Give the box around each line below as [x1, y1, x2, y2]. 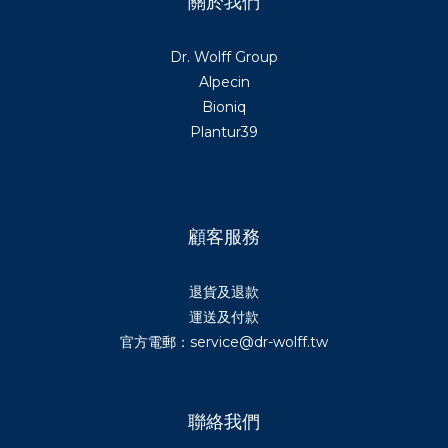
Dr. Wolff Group [170, 48, 278, 67]
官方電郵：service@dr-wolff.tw [120, 333, 328, 352]
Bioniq [202, 98, 246, 117]
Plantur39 [190, 123, 258, 142]
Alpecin [198, 73, 250, 92]
